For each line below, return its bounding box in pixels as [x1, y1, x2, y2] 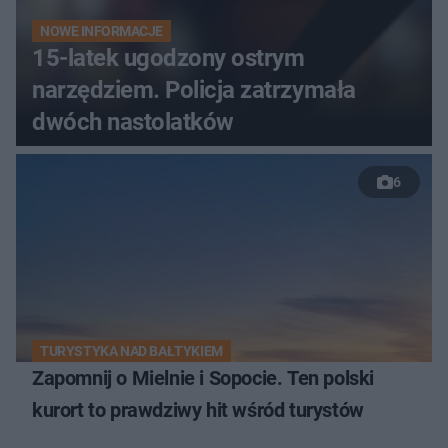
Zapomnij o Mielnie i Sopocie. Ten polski [32, 366, 374, 391]
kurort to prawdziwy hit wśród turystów [32, 398, 364, 423]
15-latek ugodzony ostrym [32, 44, 305, 73]
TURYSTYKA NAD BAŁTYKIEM [40, 343, 223, 360]
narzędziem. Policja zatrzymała [32, 76, 356, 105]
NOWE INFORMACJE [40, 23, 163, 40]
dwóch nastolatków [32, 108, 234, 137]
